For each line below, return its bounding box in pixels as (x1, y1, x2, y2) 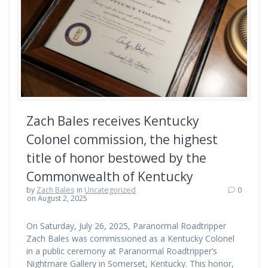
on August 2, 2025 (27, 193, 88, 203)
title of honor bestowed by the (26, 149, 206, 166)
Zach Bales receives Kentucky (26, 112, 199, 129)
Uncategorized (84, 184, 136, 195)
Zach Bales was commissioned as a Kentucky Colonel (26, 232, 234, 244)
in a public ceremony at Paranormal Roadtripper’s (26, 245, 217, 257)
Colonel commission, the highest (26, 130, 218, 148)
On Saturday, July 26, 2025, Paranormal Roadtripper (26, 220, 226, 232)
